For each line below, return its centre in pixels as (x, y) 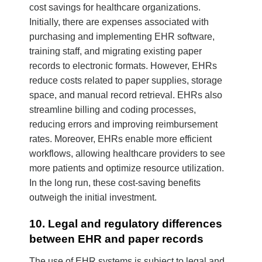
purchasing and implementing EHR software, (122, 37)
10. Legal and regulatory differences (126, 224)
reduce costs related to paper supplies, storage (126, 81)
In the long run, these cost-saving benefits (115, 183)
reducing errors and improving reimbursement (123, 125)
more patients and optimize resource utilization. (127, 168)
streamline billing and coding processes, (113, 110)
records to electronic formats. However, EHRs (123, 66)
